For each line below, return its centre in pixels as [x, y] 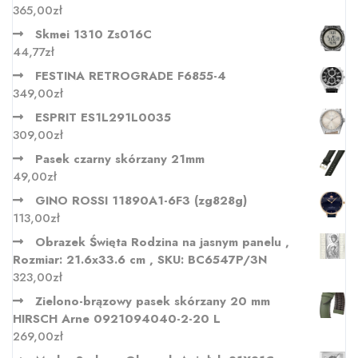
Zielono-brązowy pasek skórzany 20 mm [153, 301]
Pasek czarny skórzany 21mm [120, 159]
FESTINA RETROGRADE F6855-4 [131, 76]
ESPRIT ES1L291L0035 [103, 117]
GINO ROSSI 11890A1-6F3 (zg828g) [141, 201]
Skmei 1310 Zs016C [93, 34]
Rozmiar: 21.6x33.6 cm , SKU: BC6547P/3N [140, 260]
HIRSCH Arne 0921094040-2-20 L [117, 319]
